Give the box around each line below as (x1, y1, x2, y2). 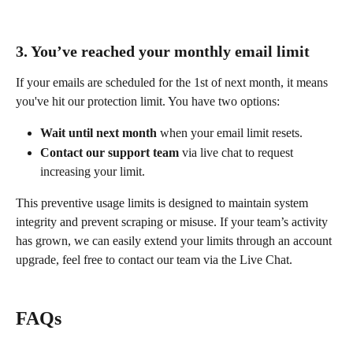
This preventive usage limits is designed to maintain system (16, 195, 311, 210)
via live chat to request (179, 145, 296, 159)
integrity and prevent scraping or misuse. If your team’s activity (16, 214, 331, 229)
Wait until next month (40, 126, 157, 140)
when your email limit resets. (157, 126, 303, 140)
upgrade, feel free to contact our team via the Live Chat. (16, 252, 295, 266)
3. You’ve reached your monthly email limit (16, 43, 310, 61)
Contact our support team (40, 145, 179, 159)
